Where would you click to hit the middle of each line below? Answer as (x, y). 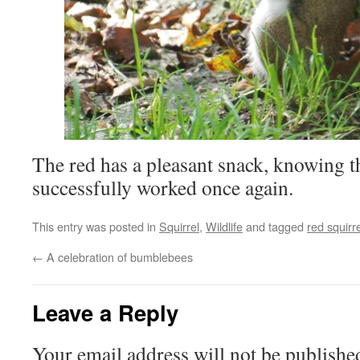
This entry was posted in (96, 227)
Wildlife (224, 227)
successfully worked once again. (163, 188)
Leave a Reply (105, 313)
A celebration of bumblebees (118, 257)
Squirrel (179, 227)
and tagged (275, 227)
